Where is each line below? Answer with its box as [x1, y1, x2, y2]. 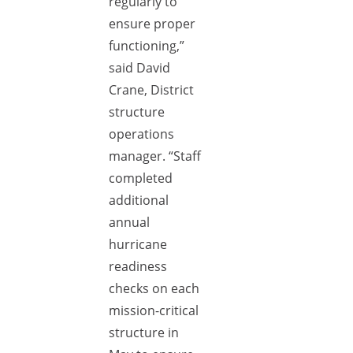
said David [109, 59, 170, 76]
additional [109, 191, 169, 209]
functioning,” [109, 37, 184, 54]
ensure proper [109, 15, 195, 32]
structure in [109, 324, 179, 341]
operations [109, 125, 174, 143]
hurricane [109, 236, 167, 253]
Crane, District [109, 81, 194, 98]
